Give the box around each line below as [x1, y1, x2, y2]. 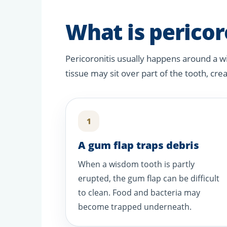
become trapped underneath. [78, 201, 192, 213]
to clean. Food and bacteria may [78, 187, 201, 199]
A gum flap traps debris [78, 138, 200, 153]
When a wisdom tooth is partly [78, 159, 195, 170]
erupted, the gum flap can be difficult [78, 173, 220, 184]
